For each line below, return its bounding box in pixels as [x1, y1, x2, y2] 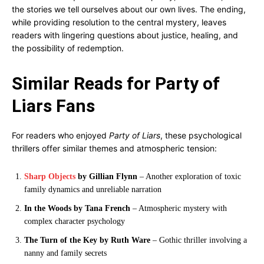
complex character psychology [24, 217, 125, 226]
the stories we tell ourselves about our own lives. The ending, [12, 4, 246, 14]
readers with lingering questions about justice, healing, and [12, 30, 238, 40]
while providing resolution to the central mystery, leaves [12, 17, 226, 27]
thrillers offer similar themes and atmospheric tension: [12, 143, 217, 153]
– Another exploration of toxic [137, 172, 241, 181]
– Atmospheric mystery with [130, 204, 227, 213]
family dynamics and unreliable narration [24, 185, 161, 194]
